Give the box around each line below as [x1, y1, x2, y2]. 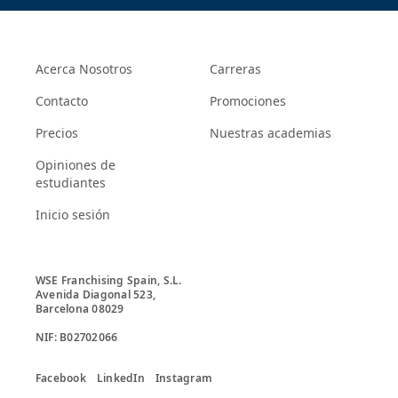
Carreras [210, 60, 261, 78]
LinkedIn [96, 370, 145, 386]
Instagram [155, 370, 213, 386]
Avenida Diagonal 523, [36, 287, 159, 303]
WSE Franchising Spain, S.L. [36, 273, 182, 289]
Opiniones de [36, 156, 115, 174]
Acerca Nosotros [36, 60, 132, 78]
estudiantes [36, 174, 106, 192]
